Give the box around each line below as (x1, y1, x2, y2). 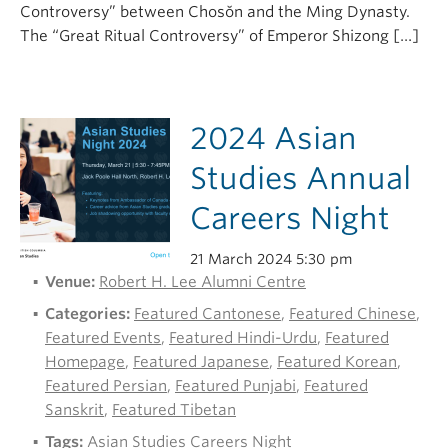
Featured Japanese (133, 353, 269, 371)
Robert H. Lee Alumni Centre (99, 273, 306, 291)
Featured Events (45, 329, 161, 347)
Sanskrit (45, 401, 104, 419)
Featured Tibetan (112, 401, 236, 419)
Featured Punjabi (175, 377, 296, 395)
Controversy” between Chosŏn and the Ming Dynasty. (20, 3, 410, 21)
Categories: (45, 305, 130, 323)
